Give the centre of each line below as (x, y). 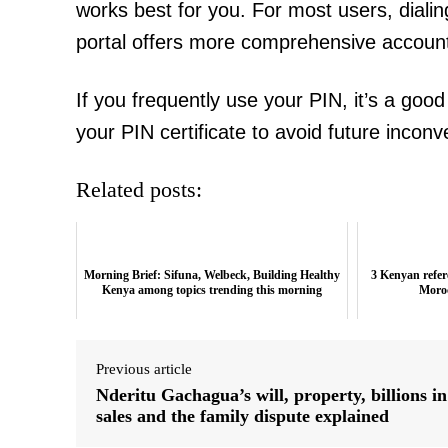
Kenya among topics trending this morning (211, 289)
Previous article (144, 368)
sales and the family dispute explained (242, 415)
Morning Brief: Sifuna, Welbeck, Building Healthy (211, 274)
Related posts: (139, 189)
